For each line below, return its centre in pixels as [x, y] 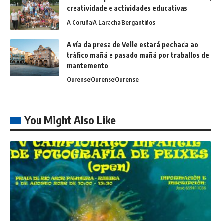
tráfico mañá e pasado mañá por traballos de [138, 55]
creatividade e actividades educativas [127, 8]
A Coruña [79, 22]
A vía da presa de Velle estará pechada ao [132, 44]
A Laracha [107, 22]
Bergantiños [138, 22]
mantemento [87, 65]
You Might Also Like [70, 120]
